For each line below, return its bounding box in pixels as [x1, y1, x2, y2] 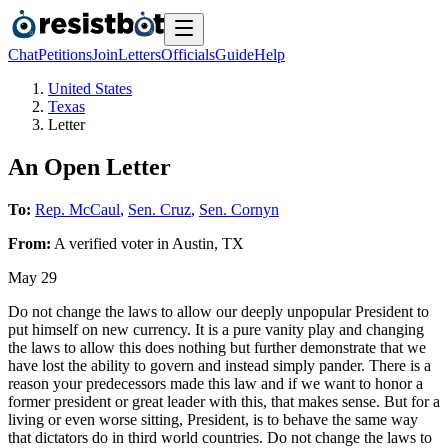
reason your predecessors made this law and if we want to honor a [8, 374, 423, 392]
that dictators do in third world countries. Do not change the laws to [8, 428, 432, 446]
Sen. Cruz [128, 200, 191, 218]
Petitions [38, 46, 92, 63]
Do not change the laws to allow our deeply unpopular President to [8, 302, 429, 320]
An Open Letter [8, 153, 171, 180]
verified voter [69, 234, 153, 252]
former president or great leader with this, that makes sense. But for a [8, 392, 440, 410]
